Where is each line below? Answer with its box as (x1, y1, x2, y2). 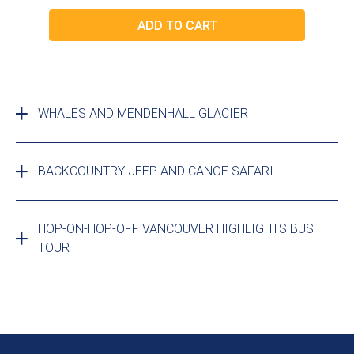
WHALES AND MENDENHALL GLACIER (38, 106, 248, 122)
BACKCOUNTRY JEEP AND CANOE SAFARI (38, 164, 273, 179)
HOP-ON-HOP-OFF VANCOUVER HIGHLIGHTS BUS (38, 221, 314, 237)
